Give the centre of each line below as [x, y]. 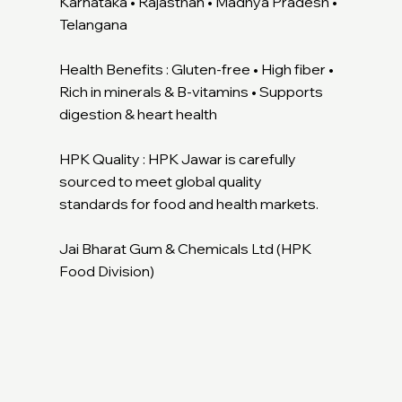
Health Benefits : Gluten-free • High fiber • [196, 69]
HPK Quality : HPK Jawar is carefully [177, 158]
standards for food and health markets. [188, 203]
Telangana [93, 24]
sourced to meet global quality [160, 181]
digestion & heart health [138, 114]
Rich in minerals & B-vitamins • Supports [191, 91]
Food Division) [112, 271]
